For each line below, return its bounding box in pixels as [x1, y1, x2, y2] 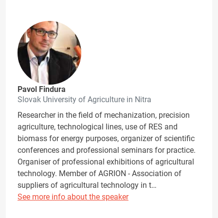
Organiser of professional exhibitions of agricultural [18, 157, 194, 167]
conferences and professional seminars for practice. [18, 145, 196, 155]
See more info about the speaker [18, 192, 128, 202]
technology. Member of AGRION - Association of [18, 169, 182, 179]
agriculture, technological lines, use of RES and [18, 122, 178, 132]
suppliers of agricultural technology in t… [18, 181, 157, 190]
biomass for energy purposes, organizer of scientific [18, 134, 195, 144]
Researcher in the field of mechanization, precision [18, 110, 190, 120]
